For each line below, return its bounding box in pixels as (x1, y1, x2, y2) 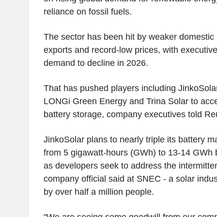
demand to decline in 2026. (43, 58, 148, 68)
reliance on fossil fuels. (43, 6, 132, 16)
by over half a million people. (43, 186, 154, 197)
